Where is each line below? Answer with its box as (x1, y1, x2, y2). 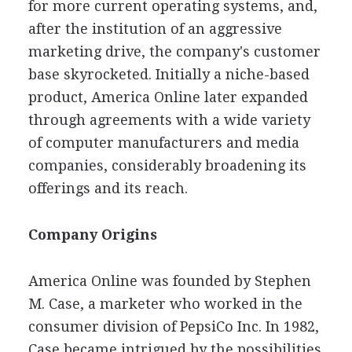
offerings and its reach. (27, 179, 188, 196)
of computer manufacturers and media (27, 134, 299, 151)
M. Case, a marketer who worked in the (27, 295, 302, 312)
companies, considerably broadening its (27, 156, 306, 174)
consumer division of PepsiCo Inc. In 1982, (27, 317, 319, 335)
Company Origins (27, 225, 157, 243)
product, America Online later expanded (27, 88, 308, 105)
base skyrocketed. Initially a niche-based (27, 65, 310, 82)
